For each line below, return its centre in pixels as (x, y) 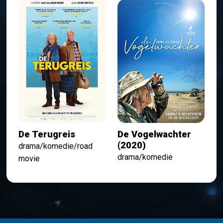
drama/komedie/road (56, 146)
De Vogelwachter (154, 134)
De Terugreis (47, 134)
